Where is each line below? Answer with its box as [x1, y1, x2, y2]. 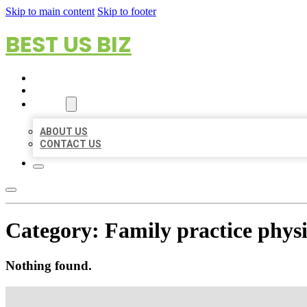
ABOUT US [40, 126, 88, 137]
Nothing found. [5, 258, 92, 273]
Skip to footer [97, 5, 156, 17]
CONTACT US [40, 138, 101, 149]
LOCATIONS [33, 85, 87, 96]
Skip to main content [5, 5, 95, 17]
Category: [5, 218, 105, 243]
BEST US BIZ [5, 29, 132, 60]
